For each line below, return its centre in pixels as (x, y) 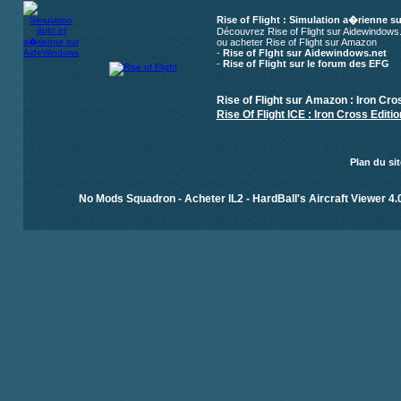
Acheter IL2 (214, 198)
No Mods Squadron (127, 198)
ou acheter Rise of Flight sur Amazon (296, 42)
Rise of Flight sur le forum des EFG (306, 64)
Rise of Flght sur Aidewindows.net (304, 53)
